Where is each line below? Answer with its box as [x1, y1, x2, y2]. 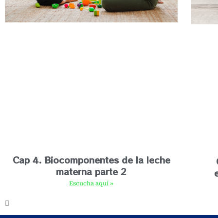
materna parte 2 [56, 165, 127, 178]
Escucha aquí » [69, 180, 114, 187]
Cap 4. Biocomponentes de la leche [12, 153, 170, 166]
